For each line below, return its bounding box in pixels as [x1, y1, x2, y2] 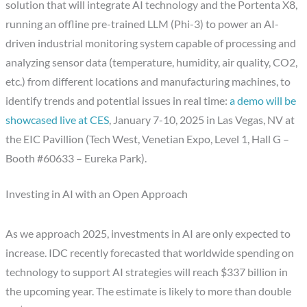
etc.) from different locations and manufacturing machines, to [5, 75, 291, 88]
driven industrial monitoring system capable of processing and [5, 36, 297, 49]
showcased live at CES [5, 113, 110, 126]
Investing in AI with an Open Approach [5, 188, 188, 201]
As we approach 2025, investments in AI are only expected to [5, 228, 291, 241]
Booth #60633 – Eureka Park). [5, 151, 147, 164]
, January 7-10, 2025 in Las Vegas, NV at [109, 113, 295, 126]
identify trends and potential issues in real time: [5, 94, 230, 107]
